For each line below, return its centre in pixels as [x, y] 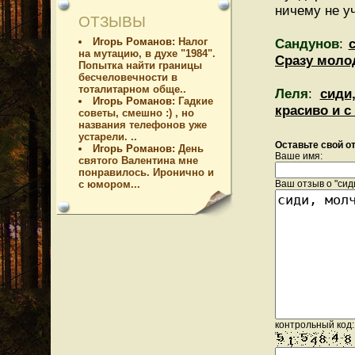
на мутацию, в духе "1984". [147, 53]
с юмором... [109, 184]
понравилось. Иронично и [146, 172]
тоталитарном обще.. [132, 89]
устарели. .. [108, 137]
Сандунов [307, 44]
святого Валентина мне [138, 160]
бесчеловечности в [128, 77]
